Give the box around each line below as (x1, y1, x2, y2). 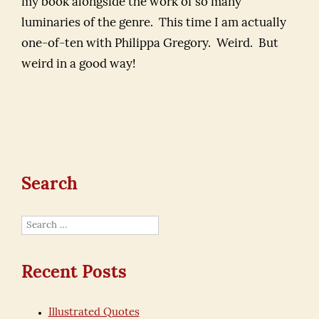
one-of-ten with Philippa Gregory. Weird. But (21, 38, 278, 50)
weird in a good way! (21, 58, 136, 70)
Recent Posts (21, 265, 127, 282)
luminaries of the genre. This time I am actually (21, 17, 286, 29)
